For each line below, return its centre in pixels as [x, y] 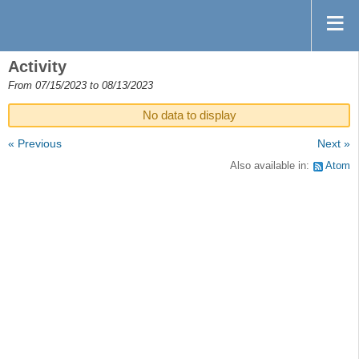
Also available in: [271, 165]
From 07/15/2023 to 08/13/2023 [81, 86]
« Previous [35, 144]
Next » [334, 144]
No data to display [190, 115]
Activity [37, 67]
